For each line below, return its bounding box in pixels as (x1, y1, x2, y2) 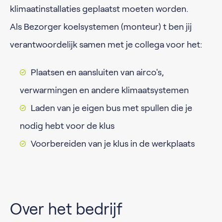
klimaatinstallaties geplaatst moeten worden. (10, 4, 190, 14)
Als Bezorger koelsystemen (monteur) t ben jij (10, 22, 192, 32)
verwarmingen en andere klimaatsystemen (20, 85, 189, 95)
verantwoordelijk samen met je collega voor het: (10, 40, 202, 50)
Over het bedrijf (10, 200, 122, 218)
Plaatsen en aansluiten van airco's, (31, 67, 164, 77)
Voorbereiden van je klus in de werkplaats (31, 139, 195, 149)
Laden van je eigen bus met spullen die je (31, 103, 192, 113)
